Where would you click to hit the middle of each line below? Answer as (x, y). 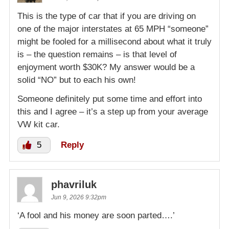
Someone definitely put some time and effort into (110, 99)
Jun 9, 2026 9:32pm (79, 197)
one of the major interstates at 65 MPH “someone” (113, 29)
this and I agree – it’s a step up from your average (113, 111)
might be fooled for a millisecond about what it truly (114, 41)
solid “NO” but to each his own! (77, 80)
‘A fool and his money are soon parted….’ (96, 215)
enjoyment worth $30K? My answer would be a (106, 67)
